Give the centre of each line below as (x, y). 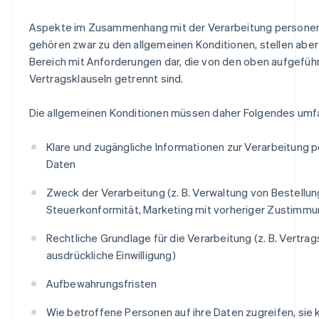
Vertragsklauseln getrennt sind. (106, 78)
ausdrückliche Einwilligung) (111, 255)
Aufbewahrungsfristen (101, 283)
